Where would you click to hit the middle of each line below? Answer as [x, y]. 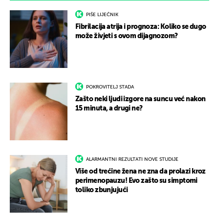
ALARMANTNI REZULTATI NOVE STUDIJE [132, 160]
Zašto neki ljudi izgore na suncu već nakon [141, 99]
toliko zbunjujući [102, 190]
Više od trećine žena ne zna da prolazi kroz [141, 172]
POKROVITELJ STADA [110, 87]
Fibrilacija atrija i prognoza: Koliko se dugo [141, 27]
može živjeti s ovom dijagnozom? [127, 36]
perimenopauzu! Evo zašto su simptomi [136, 181]
